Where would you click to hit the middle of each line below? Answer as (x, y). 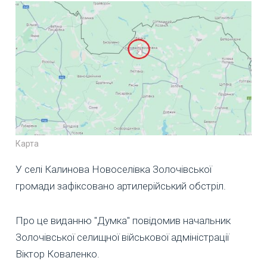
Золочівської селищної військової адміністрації (122, 237)
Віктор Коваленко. (58, 254)
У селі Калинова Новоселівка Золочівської (114, 169)
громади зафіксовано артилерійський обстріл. (121, 186)
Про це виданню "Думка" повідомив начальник (123, 220)
